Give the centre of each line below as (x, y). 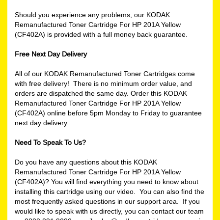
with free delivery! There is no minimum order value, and (103, 83)
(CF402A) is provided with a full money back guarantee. (101, 34)
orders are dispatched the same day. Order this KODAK (101, 93)
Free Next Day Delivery (51, 54)
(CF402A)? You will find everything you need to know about (107, 181)
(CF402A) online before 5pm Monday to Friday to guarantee (108, 113)
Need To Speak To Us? (50, 142)
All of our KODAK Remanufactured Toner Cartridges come (105, 73)
